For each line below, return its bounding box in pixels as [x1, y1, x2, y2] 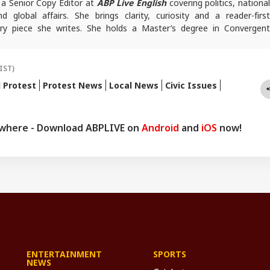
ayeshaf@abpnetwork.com [140, 49, 252, 61]
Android [142, 121, 179, 134]
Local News [109, 79, 159, 91]
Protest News [43, 79, 102, 91]
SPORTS [153, 248, 186, 260]
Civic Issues [165, 79, 217, 91]
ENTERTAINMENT [27, 248, 102, 260]
